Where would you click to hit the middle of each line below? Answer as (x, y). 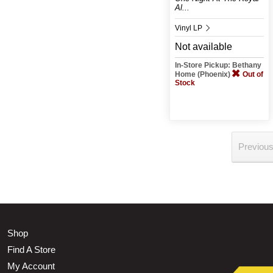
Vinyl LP (189, 28)
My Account (31, 266)
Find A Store (31, 249)
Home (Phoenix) (203, 74)
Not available (203, 46)
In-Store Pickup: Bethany (218, 65)
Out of (253, 74)
